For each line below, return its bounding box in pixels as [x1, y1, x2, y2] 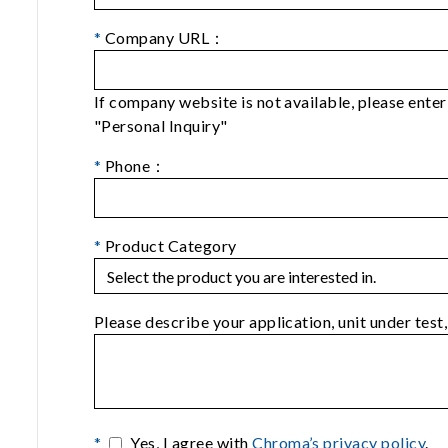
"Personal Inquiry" [94, 115, 228, 135]
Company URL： [101, 28, 226, 48]
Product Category [101, 235, 237, 255]
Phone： [101, 155, 167, 175]
